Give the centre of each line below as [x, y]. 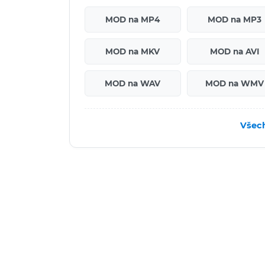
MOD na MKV [133, 51]
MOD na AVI [235, 51]
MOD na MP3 [235, 19]
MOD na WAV [133, 83]
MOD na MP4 [133, 19]
